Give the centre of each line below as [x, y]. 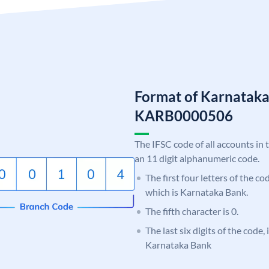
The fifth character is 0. [192, 211]
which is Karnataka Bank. [197, 192]
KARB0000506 [184, 115]
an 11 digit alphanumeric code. [197, 158]
